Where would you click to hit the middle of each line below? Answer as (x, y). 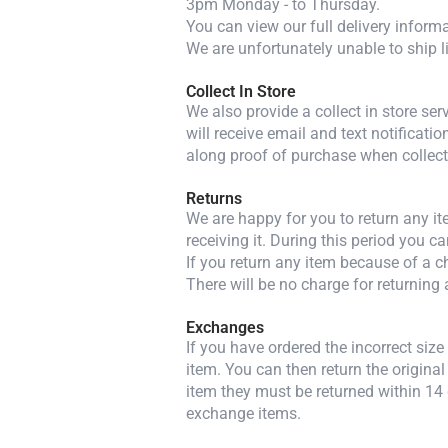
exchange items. (243, 413)
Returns (214, 198)
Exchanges (225, 327)
